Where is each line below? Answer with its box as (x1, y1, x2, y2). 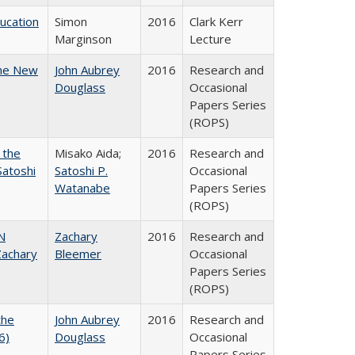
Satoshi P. (55, 162, 108, 178)
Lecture (189, 31, 231, 47)
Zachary (55, 228, 97, 244)
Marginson (55, 31, 112, 47)
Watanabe (55, 180, 110, 196)
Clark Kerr (189, 13, 243, 29)
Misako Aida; (55, 145, 121, 161)
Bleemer (55, 246, 101, 261)
